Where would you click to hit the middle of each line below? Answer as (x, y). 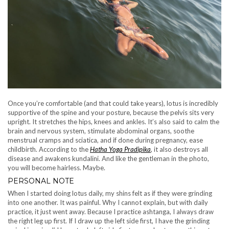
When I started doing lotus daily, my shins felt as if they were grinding (110, 193)
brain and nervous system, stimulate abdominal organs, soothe (101, 131)
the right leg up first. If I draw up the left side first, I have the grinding (109, 221)
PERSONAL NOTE (41, 181)
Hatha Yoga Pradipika (120, 150)
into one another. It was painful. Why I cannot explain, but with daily (108, 203)
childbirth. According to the (49, 150)
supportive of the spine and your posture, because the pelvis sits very (111, 113)
